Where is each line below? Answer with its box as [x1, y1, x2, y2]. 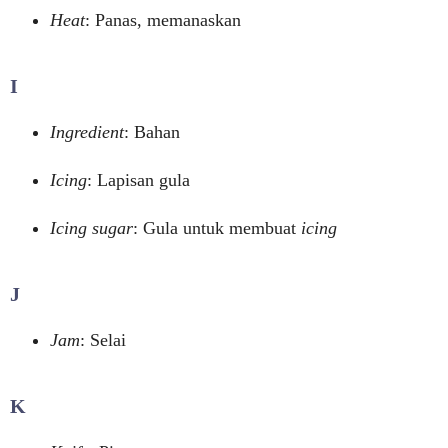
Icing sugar [50, 218, 133, 238]
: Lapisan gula [87, 170, 190, 190]
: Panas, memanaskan [85, 10, 241, 30]
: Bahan [124, 122, 180, 142]
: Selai [80, 330, 126, 350]
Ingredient [50, 122, 124, 142]
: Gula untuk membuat [133, 218, 301, 238]
